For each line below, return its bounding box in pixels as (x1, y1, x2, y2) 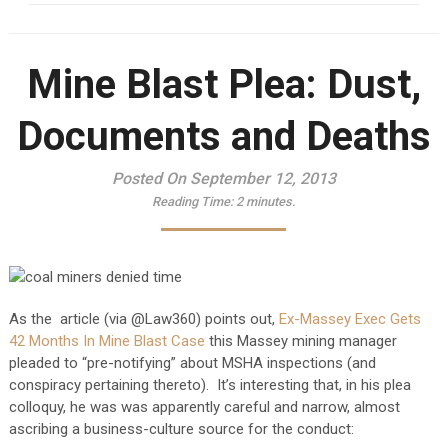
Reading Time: (151, 194, 236, 209)
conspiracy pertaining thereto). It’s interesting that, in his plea (8, 376, 411, 394)
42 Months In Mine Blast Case (8, 332, 209, 350)
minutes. (245, 194, 296, 209)
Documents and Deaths (16, 113, 431, 160)
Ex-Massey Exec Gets (278, 310, 421, 328)
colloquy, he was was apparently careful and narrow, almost (8, 398, 400, 416)
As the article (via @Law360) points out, (8, 310, 279, 328)
